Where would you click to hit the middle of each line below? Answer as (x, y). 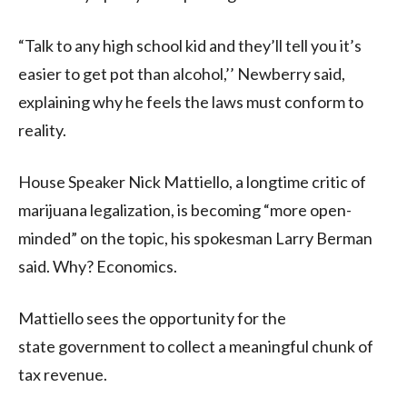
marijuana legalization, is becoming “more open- (185, 209)
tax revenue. (63, 374)
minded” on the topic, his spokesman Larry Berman (195, 238)
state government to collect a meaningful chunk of (196, 346)
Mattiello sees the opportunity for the (152, 318)
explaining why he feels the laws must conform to (191, 101)
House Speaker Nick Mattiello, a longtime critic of (192, 181)
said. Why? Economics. (98, 266)
